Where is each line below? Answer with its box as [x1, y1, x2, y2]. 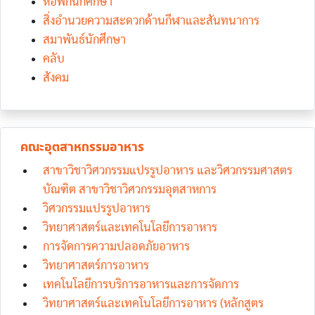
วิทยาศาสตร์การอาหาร [43, 259, 149, 271]
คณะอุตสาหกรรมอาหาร [20, 139, 144, 155]
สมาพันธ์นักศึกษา [43, 34, 126, 46]
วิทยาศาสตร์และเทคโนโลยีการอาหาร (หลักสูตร [43, 297, 264, 309]
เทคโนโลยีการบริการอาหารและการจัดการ [43, 278, 239, 290]
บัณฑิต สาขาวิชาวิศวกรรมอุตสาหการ [43, 184, 217, 195]
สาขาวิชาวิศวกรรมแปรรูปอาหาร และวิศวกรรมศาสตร [43, 165, 292, 176]
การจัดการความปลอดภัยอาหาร [43, 240, 190, 252]
